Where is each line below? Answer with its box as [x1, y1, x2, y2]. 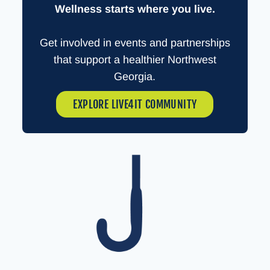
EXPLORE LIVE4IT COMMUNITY [73, 98, 197, 111]
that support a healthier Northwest [53, 54, 216, 66]
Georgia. [114, 71, 156, 83]
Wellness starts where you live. [54, 3, 215, 16]
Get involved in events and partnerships [39, 37, 230, 49]
